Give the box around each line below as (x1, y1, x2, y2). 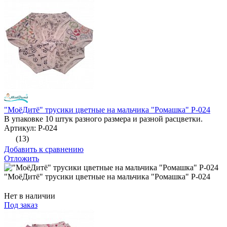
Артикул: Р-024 (4, 124, 57, 133)
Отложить (4, 154, 39, 163)
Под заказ (4, 201, 37, 210)
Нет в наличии (4, 192, 55, 201)
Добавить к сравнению (4, 145, 84, 154)
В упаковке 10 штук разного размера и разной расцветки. (4, 115, 203, 124)
